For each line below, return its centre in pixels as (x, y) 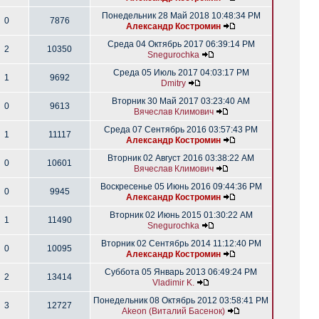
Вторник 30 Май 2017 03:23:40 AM (181, 101)
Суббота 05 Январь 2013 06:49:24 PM (181, 272)
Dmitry (173, 83)
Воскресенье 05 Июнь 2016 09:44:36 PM (181, 187)
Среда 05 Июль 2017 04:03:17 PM (181, 73)
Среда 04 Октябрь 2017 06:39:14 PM (181, 44)
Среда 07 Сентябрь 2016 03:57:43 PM (181, 130)
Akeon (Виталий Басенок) (173, 311)
